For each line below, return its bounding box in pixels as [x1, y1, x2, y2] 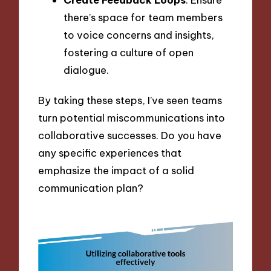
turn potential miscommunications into [38, 111, 226, 124]
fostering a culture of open [64, 46, 194, 59]
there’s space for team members [64, 11, 223, 24]
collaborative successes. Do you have [38, 128, 222, 142]
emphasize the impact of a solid [38, 163, 195, 177]
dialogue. [64, 64, 109, 77]
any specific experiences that [38, 146, 182, 159]
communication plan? [38, 181, 144, 194]
